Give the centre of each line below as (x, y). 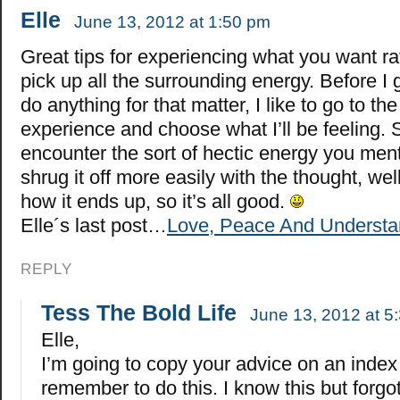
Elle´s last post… (94, 226)
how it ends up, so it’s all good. (155, 202)
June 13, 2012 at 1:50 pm (172, 22)
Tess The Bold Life (139, 312)
